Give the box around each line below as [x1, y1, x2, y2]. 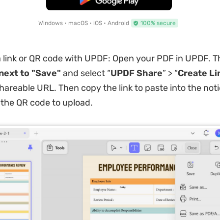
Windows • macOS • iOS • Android [38, 19, 129, 27]
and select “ [62, 67, 110, 79]
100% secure [140, 19, 176, 27]
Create [177, 67, 207, 79]
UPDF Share [110, 67, 163, 79]
